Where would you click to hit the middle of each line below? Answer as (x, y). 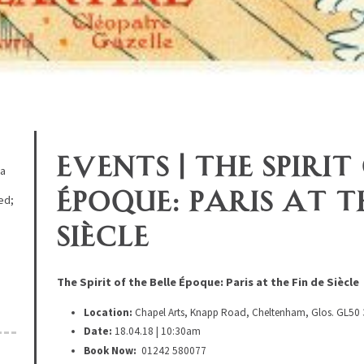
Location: (108, 312)
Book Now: (112, 350)
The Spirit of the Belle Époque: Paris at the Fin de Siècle (208, 282)
